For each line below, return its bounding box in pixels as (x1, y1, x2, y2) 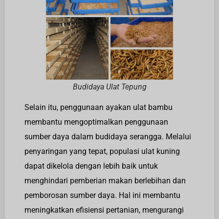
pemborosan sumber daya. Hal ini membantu (24, 190, 180, 200)
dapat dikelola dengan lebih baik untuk (24, 161, 158, 171)
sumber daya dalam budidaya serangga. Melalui (24, 131, 191, 141)
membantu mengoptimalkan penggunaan (24, 117, 168, 127)
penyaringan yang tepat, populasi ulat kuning (24, 146, 180, 156)
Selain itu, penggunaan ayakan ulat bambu (24, 102, 173, 112)
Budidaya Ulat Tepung (72, 82, 147, 91)
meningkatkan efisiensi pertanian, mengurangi (24, 205, 184, 215)
